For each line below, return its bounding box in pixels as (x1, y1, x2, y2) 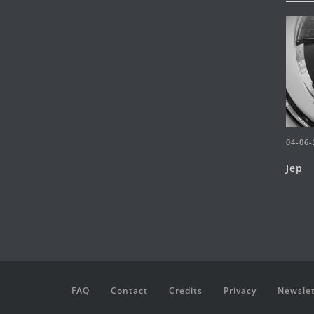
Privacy (224, 284, 257, 296)
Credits (169, 284, 203, 296)
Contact (111, 284, 148, 296)
